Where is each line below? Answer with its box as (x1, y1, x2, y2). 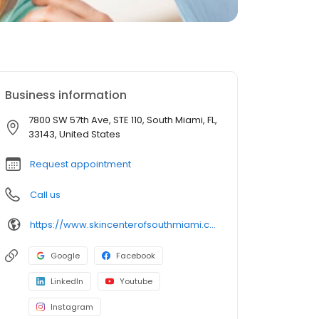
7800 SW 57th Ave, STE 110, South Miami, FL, (28, 113, 217, 127)
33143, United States (28, 127, 120, 141)
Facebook (116, 250, 155, 261)
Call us (30, 188, 61, 202)
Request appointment (30, 157, 131, 171)
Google (51, 250, 80, 261)
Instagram (51, 301, 93, 313)
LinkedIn (51, 276, 83, 287)
